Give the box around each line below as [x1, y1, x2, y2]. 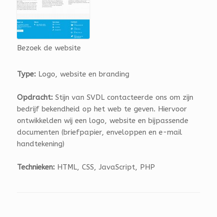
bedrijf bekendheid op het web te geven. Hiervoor [17, 105, 187, 113]
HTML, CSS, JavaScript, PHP [55, 163, 155, 171]
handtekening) [17, 139, 64, 148]
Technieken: [17, 163, 55, 171]
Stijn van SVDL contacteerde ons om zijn [53, 93, 193, 102]
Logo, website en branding [36, 70, 129, 78]
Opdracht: [17, 93, 53, 102]
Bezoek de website [17, 44, 81, 52]
